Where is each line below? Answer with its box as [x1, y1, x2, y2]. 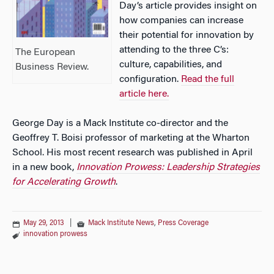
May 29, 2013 [23, 220, 64, 227]
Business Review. [15, 62, 89, 73]
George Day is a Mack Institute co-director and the [12, 119, 228, 128]
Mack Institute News [88, 220, 154, 227]
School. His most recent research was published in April [12, 148, 253, 158]
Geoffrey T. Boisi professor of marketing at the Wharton [12, 133, 250, 143]
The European [15, 48, 76, 58]
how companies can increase [119, 16, 244, 26]
